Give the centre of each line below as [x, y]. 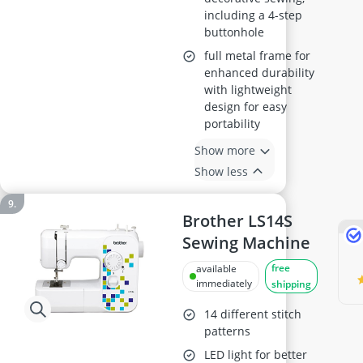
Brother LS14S [238, 221]
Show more [225, 150]
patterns [228, 331]
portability [233, 124]
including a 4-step [254, 15]
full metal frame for [258, 56]
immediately [224, 283]
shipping [292, 284]
